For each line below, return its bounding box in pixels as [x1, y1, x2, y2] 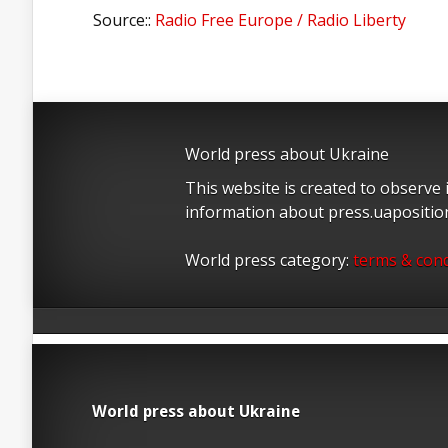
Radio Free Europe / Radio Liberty [155, 9, 406, 31]
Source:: [93, 9, 155, 31]
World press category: [185, 249, 353, 271]
